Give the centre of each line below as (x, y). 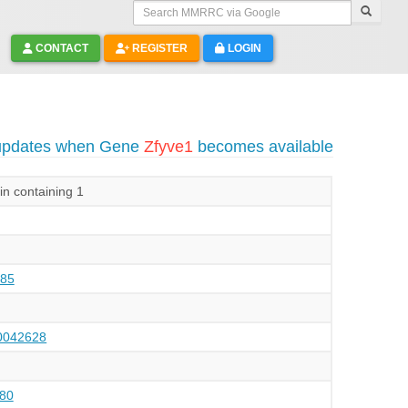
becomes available (263, 147)
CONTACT (60, 48)
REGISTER (158, 48)
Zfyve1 (168, 147)
